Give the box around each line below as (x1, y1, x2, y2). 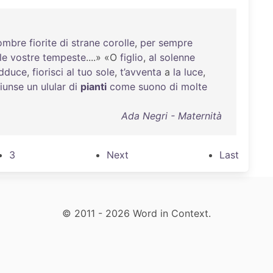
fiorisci (32, 66, 63, 78)
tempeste (43, 51, 86, 63)
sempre (158, 37, 193, 49)
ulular (41, 80, 66, 93)
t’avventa (120, 66, 161, 78)
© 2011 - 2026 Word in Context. (62, 207, 211, 219)
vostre (10, 51, 40, 63)
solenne (160, 51, 195, 63)
